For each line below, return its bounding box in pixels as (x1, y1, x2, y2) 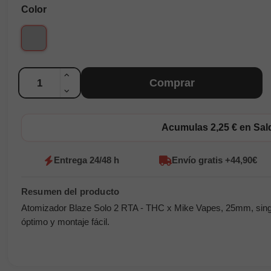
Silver (33, 28, 58, 39)
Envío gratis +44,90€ (171, 155, 257, 166)
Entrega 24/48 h (54, 155, 120, 166)
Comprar (149, 76, 195, 89)
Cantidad (18, 67, 57, 78)
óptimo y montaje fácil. (21, 217, 109, 227)
